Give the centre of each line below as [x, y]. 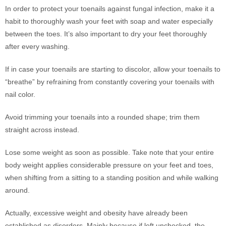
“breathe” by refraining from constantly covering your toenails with [110, 82]
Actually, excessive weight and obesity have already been [96, 213]
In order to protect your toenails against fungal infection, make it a [110, 9]
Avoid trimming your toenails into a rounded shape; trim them [102, 117]
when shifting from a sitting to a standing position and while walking [112, 178]
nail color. [20, 94]
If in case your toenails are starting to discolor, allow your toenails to [113, 69]
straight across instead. [42, 130]
